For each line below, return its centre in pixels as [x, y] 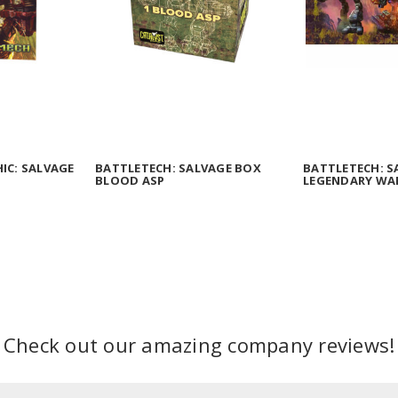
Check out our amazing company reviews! [199, 345]
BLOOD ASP [130, 181]
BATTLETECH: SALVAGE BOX [178, 168]
